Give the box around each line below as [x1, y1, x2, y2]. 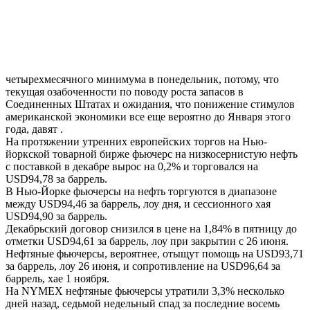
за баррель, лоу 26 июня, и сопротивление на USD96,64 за [6, 259, 280, 272]
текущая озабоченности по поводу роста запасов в [6, 85, 244, 98]
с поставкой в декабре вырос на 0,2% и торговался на [6, 160, 258, 172]
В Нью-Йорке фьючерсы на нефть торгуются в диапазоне [6, 185, 277, 197]
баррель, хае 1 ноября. [6, 272, 109, 284]
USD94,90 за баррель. [6, 210, 107, 222]
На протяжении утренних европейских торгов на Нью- [6, 135, 267, 147]
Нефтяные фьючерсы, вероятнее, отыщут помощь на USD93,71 [6, 247, 304, 259]
